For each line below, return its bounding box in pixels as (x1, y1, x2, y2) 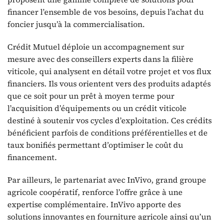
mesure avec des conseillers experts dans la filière (7, 54, 193, 65)
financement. (7, 152, 57, 163)
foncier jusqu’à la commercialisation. (7, 19, 145, 30)
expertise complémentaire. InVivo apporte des (7, 198, 181, 210)
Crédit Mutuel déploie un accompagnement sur (7, 41, 184, 53)
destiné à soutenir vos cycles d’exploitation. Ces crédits (7, 115, 212, 126)
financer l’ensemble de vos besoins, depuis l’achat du (7, 6, 204, 18)
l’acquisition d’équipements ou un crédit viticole (7, 103, 187, 114)
